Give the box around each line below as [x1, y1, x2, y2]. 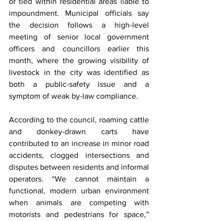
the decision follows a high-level [9, 20, 149, 29]
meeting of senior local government [9, 32, 149, 41]
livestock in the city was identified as [9, 68, 149, 76]
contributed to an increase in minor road [9, 139, 149, 147]
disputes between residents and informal [9, 162, 149, 171]
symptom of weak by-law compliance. [9, 91, 138, 100]
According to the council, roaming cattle [9, 115, 149, 124]
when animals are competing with [9, 198, 149, 207]
